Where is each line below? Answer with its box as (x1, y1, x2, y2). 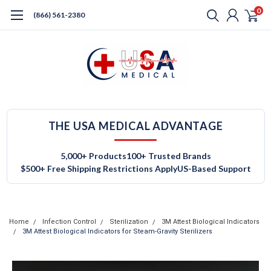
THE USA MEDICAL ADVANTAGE (48, 119, 223, 132)
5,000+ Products (60, 151, 126, 161)
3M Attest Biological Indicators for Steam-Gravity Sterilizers (22, 227, 212, 235)
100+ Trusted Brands (126, 151, 211, 161)
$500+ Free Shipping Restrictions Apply (20, 163, 177, 174)
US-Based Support (177, 163, 251, 174)
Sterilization (109, 218, 148, 226)
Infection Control (42, 218, 96, 226)
